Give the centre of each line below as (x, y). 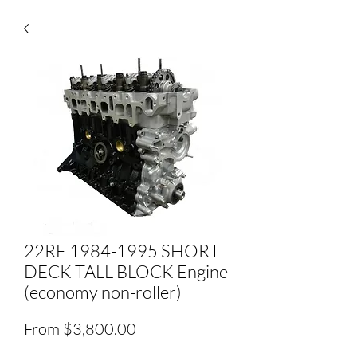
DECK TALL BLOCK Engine (126, 271)
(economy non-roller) (103, 292)
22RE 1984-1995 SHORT (122, 251)
